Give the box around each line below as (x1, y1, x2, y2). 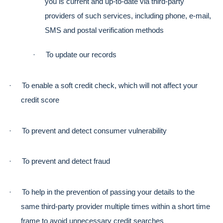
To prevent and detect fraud (22, 157, 110, 166)
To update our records (46, 51, 116, 59)
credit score (21, 96, 59, 105)
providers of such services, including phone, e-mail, (45, 11, 211, 20)
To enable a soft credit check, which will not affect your (22, 82, 198, 90)
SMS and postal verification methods (45, 26, 164, 34)
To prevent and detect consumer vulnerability (22, 126, 167, 135)
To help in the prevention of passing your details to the (22, 188, 195, 197)
